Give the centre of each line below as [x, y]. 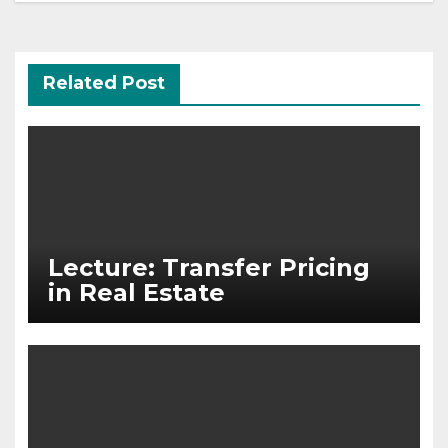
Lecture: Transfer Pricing [208, 268]
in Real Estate [136, 293]
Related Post [103, 83]
